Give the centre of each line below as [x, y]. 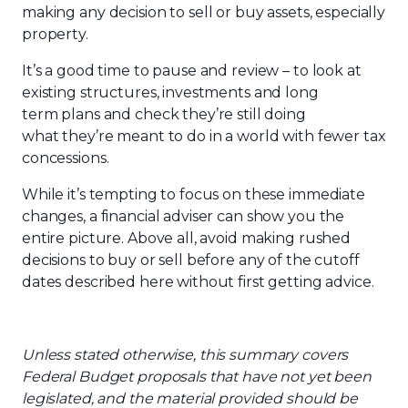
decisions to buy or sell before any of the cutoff [191, 260]
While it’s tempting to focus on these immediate [194, 194]
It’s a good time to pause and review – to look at [192, 71]
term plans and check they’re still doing [164, 114]
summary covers [289, 355]
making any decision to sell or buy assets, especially [204, 12]
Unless [48, 355]
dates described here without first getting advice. [200, 282]
